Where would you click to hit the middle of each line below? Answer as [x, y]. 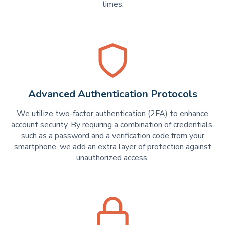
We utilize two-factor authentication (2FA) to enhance [113, 113]
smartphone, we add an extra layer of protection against [113, 146]
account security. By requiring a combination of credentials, [113, 124]
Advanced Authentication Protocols [113, 94]
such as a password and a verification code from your [113, 135]
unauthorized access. [113, 157]
